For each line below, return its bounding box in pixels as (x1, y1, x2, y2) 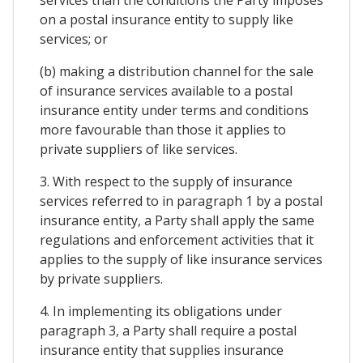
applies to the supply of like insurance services (40, 250, 322, 269)
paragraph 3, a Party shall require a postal (40, 322, 297, 340)
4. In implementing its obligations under (40, 302, 282, 321)
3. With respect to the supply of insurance (40, 173, 293, 191)
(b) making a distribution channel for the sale (40, 62, 314, 81)
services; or (40, 30, 108, 49)
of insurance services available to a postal (40, 82, 293, 100)
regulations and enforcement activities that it (40, 231, 314, 250)
